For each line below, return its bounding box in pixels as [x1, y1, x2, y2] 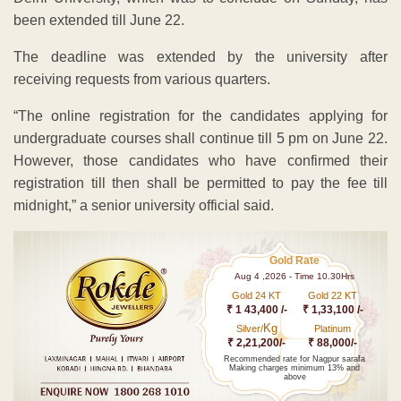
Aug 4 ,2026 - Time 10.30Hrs [235, 270, 355, 281]
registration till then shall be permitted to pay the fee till [13, 175, 388, 191]
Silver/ [235, 322, 263, 334]
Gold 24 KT [232, 289, 282, 301]
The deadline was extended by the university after [13, 48, 388, 64]
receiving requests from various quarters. [13, 71, 270, 87]
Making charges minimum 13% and [229, 363, 361, 372]
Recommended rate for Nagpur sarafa [224, 354, 366, 363]
